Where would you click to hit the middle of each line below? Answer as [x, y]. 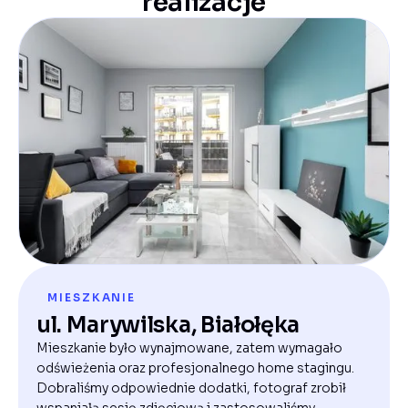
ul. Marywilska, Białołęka [168, 326]
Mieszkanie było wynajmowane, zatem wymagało [189, 348]
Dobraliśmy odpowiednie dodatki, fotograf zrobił [191, 388]
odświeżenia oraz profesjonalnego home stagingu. [195, 368]
